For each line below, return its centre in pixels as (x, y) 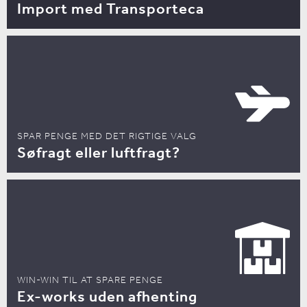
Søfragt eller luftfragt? (99, 153)
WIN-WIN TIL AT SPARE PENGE (90, 280)
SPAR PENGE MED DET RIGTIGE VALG (107, 136)
